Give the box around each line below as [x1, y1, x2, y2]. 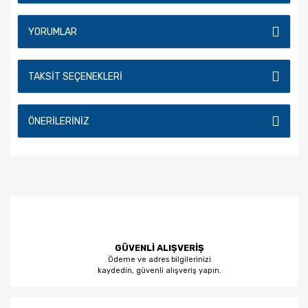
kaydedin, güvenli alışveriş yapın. [97, 266, 221, 275]
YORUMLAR [28, 25, 77, 38]
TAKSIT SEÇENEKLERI [28, 70, 122, 82]
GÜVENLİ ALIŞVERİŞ [114, 243, 204, 253]
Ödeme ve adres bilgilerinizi [107, 255, 211, 264]
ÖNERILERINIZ [28, 115, 89, 127]
